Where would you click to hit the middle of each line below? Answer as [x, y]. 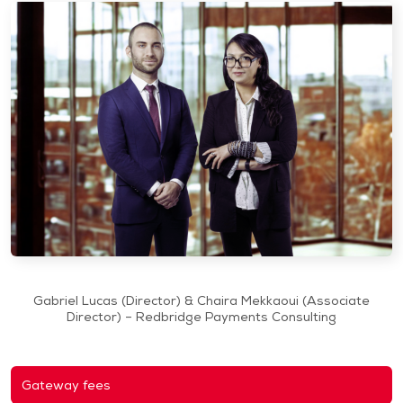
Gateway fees [66, 385]
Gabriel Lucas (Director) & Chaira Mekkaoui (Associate [201, 300]
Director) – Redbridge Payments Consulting [201, 316]
